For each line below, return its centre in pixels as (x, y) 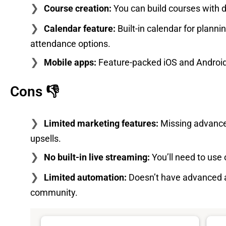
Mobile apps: (70, 62)
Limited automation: (85, 177)
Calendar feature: (80, 28)
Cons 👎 (35, 91)
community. (54, 192)
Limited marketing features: (101, 123)
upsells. (46, 138)
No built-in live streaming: (97, 157)
